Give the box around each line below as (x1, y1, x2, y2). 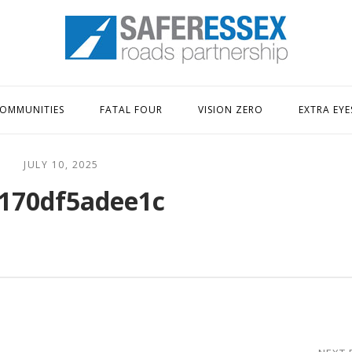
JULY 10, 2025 (24, 158, 99, 171)
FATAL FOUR (100, 103, 163, 116)
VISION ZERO (198, 103, 263, 116)
